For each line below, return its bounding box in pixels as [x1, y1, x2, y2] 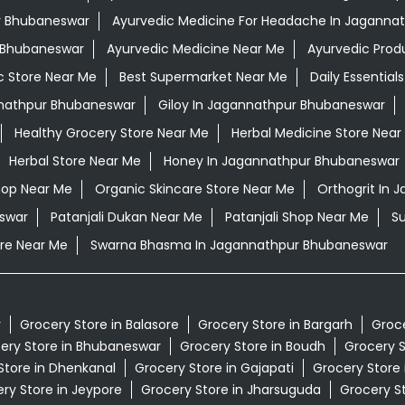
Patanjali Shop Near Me [224, 208, 369, 227]
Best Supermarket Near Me [118, 68, 287, 87]
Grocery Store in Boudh [179, 337, 325, 356]
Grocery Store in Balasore [19, 316, 179, 334]
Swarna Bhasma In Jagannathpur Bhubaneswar [89, 236, 388, 255]
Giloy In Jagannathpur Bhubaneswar [157, 96, 385, 115]
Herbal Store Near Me [8, 152, 141, 171]
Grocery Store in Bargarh [197, 316, 353, 334]
